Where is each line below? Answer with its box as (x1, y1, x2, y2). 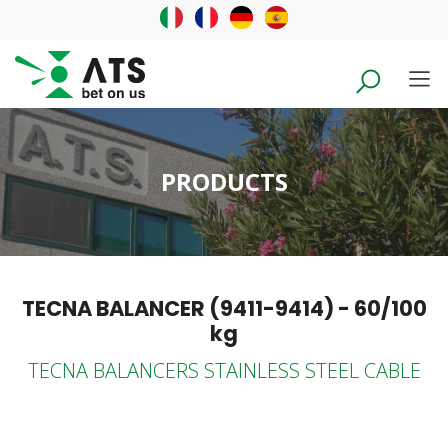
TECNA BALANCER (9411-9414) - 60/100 (21, 293, 427, 323)
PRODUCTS (160, 164, 288, 198)
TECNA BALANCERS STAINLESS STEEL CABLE (27, 356, 421, 384)
